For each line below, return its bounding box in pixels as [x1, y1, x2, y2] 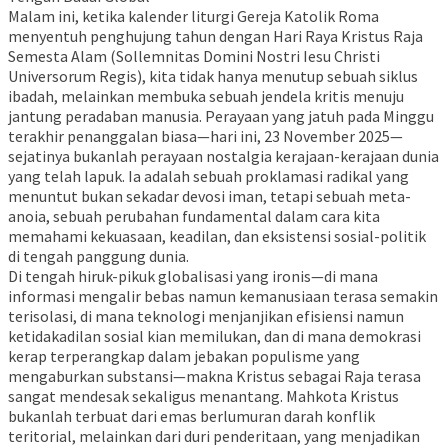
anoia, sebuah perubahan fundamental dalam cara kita [8, 205, 380, 226]
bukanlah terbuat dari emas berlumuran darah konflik [8, 405, 375, 426]
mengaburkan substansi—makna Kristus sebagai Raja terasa [8, 365, 421, 386]
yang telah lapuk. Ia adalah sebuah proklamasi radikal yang [8, 165, 409, 186]
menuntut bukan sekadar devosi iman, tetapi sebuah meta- [8, 185, 411, 206]
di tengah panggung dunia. [8, 245, 189, 266]
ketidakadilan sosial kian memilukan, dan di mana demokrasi [8, 325, 421, 346]
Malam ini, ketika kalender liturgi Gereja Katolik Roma [8, 5, 379, 26]
